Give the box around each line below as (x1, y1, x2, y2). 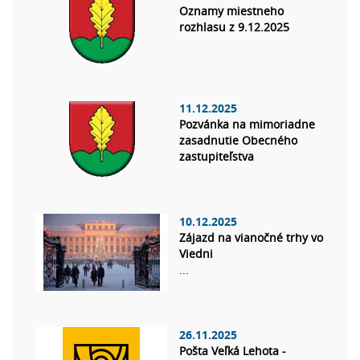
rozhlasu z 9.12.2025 (179, 19, 289, 35)
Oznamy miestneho (179, 3, 284, 19)
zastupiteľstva (179, 149, 254, 165)
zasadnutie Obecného (179, 133, 297, 149)
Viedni (179, 246, 213, 262)
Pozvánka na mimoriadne (179, 117, 315, 133)
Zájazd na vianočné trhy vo (179, 230, 323, 246)
